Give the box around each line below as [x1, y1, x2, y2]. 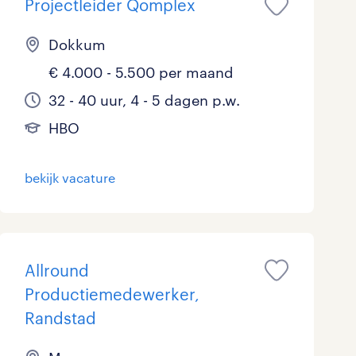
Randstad [24, 308, 96, 327]
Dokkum [48, 36, 106, 53]
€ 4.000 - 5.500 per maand [48, 64, 234, 81]
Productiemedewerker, [24, 284, 199, 304]
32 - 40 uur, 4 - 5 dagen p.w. [48, 91, 240, 109]
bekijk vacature [24, 170, 115, 185]
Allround [24, 261, 89, 280]
